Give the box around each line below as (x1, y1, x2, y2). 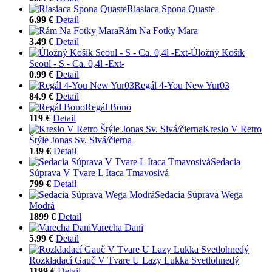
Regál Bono (85, 101, 131, 112)
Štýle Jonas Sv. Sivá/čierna (29, 134, 132, 145)
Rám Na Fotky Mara (118, 25, 198, 36)
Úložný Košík (191, 47, 245, 58)
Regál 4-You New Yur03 (134, 80, 229, 90)
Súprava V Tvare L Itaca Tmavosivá (29, 167, 169, 178)
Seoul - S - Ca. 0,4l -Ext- (29, 58, 124, 69)
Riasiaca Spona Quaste (127, 3, 215, 14)
